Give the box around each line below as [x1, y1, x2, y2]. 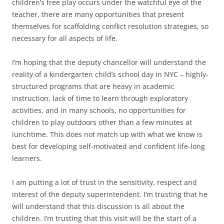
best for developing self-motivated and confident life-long [12, 141, 205, 151]
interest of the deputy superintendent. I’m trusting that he [12, 189, 207, 199]
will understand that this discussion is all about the [12, 201, 184, 211]
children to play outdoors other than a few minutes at [12, 117, 192, 127]
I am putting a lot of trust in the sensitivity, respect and [12, 177, 197, 187]
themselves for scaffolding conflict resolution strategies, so [12, 21, 208, 31]
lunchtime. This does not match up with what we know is [12, 129, 202, 139]
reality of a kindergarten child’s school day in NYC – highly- [12, 69, 208, 79]
